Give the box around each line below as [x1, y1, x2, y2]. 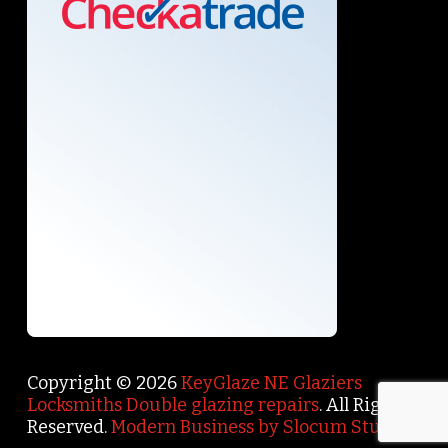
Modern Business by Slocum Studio [110, 415, 408, 438]
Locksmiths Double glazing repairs [26, 393, 319, 416]
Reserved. [26, 415, 111, 438]
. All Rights [318, 393, 407, 416]
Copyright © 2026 [26, 371, 181, 394]
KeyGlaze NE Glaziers [180, 371, 362, 394]
